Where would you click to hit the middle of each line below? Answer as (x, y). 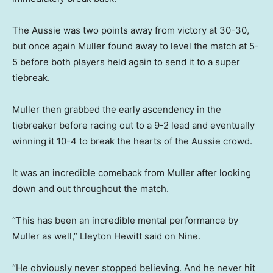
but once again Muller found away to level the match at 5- (136, 46)
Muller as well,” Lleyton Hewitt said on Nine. (106, 236)
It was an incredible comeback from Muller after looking (132, 172)
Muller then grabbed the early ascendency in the (117, 109)
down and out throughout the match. (90, 188)
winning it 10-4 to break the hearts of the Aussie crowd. (132, 141)
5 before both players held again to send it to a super (126, 62)
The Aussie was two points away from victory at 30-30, (131, 30)
